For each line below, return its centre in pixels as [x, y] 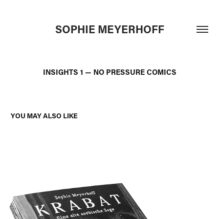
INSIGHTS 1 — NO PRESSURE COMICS [109, 72]
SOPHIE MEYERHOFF [109, 29]
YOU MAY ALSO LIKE [44, 116]
